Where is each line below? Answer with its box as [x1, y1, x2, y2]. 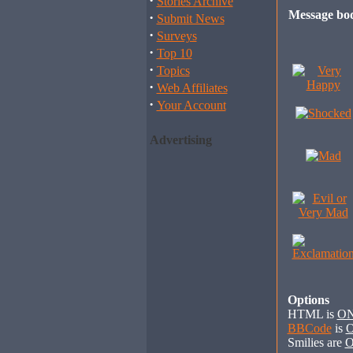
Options [287, 293, 329, 307]
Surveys [156, 29, 197, 43]
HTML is [287, 307, 337, 321]
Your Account [156, 98, 226, 112]
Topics [156, 64, 190, 77]
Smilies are [287, 336, 345, 349]
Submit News [156, 12, 225, 25]
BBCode [287, 321, 332, 335]
